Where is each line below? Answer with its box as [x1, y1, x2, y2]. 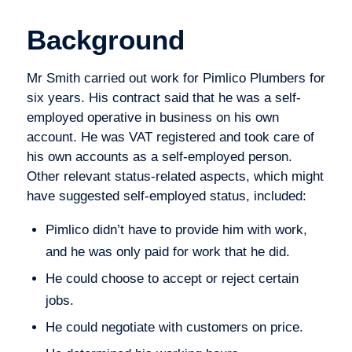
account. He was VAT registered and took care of [26, 129, 314, 145]
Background [26, 24, 185, 56]
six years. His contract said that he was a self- [26, 90, 301, 105]
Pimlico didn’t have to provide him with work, [45, 222, 307, 238]
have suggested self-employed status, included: [26, 188, 306, 203]
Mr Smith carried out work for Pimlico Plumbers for [26, 70, 325, 86]
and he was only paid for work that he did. [45, 244, 290, 260]
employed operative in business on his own [26, 109, 279, 125]
